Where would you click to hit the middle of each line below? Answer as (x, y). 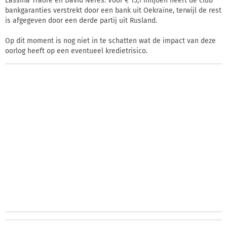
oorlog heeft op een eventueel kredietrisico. (76, 51)
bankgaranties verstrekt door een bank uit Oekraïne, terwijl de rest (113, 11)
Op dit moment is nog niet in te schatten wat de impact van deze (110, 41)
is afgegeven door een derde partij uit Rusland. (81, 21)
